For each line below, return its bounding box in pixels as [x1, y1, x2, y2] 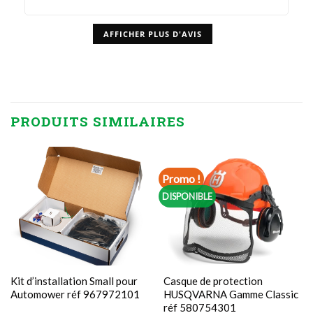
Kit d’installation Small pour [10, 275, 138, 288]
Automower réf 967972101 [10, 288, 140, 301]
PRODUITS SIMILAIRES [10, 112, 186, 131]
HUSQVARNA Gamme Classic [163, 288, 298, 301]
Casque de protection [163, 275, 263, 288]
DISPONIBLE [162, 191, 213, 203]
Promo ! [162, 171, 201, 185]
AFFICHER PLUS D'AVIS [103, 29, 202, 40]
